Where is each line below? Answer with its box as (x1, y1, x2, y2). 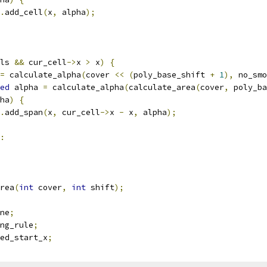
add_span (5, 107, 43, 117)
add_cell (5, 7, 43, 17)
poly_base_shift (133, 70, 210, 80)
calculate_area (129, 82, 195, 92)
